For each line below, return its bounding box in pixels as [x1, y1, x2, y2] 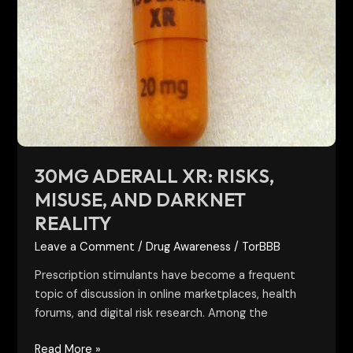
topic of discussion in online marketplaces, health [35, 287, 297, 303]
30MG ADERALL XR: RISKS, [35, 164, 275, 188]
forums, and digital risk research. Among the [35, 306, 269, 321]
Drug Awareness [146, 239, 232, 255]
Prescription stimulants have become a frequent [35, 268, 296, 284]
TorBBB [242, 239, 281, 255]
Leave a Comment [35, 239, 136, 255]
